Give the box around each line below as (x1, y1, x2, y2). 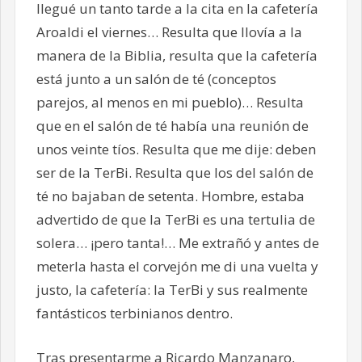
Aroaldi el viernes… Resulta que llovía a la (36, 23, 302, 42)
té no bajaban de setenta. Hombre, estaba (36, 187, 305, 206)
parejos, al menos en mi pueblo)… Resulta (36, 93, 304, 112)
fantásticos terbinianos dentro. (36, 304, 233, 323)
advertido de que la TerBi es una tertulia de (36, 210, 315, 229)
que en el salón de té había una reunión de (36, 116, 309, 136)
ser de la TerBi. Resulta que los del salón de (36, 163, 314, 183)
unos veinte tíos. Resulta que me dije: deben (36, 140, 316, 159)
